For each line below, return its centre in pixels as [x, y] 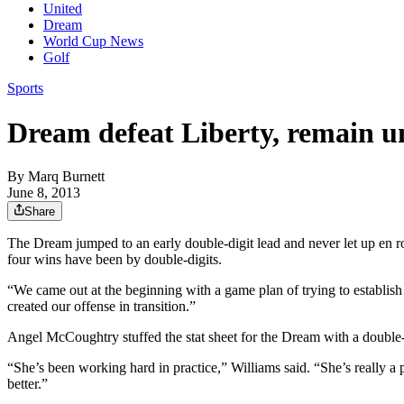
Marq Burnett [66, 177]
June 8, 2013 [44, 193]
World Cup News [93, 41]
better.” [28, 384]
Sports [25, 88]
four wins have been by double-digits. [115, 260]
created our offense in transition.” [101, 307]
